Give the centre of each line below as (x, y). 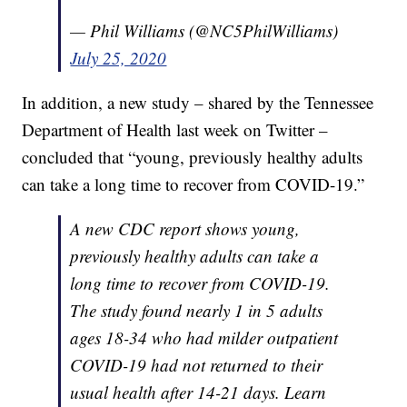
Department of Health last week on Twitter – (175, 130)
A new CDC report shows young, (185, 229)
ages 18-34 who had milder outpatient (204, 338)
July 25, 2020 (119, 58)
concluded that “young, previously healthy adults (193, 157)
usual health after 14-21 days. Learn (199, 392)
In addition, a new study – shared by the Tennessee (198, 103)
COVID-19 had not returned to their (197, 365)
